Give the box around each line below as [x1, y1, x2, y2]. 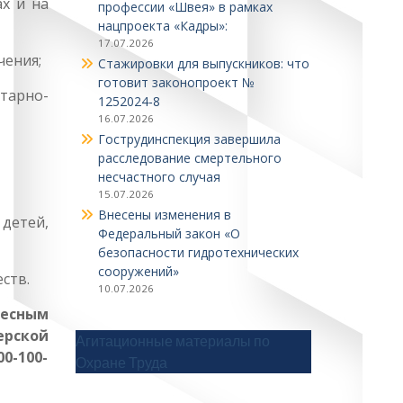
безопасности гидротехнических [97, 244, 299, 261]
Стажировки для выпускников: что [97, 55, 309, 72]
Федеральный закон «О [97, 225, 240, 242]
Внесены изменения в [97, 206, 231, 223]
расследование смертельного [97, 149, 282, 166]
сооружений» [97, 263, 179, 280]
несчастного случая [97, 168, 220, 185]
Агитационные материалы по [75, 332, 270, 350]
